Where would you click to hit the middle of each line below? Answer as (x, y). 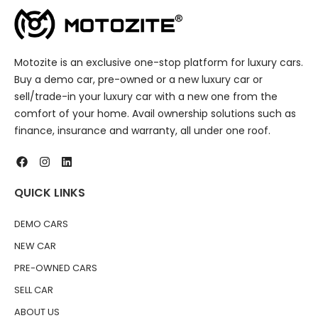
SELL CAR (34, 290)
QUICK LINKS (50, 192)
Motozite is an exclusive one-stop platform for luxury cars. (159, 63)
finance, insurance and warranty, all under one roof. (142, 131)
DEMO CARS (41, 224)
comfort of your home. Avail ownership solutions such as (155, 114)
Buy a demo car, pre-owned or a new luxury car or (138, 80)
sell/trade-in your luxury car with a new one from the (146, 97)
